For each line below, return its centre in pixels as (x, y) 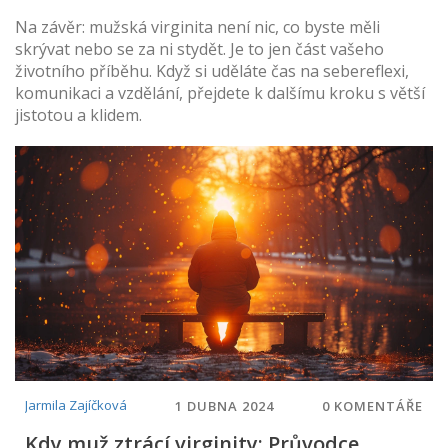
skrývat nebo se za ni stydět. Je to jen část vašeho (199, 49)
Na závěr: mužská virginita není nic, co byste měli (197, 27)
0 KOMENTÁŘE (372, 405)
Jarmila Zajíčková (76, 405)
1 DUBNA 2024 (224, 405)
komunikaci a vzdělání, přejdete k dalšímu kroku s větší (220, 93)
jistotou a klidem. (78, 115)
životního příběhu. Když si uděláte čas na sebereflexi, (212, 71)
